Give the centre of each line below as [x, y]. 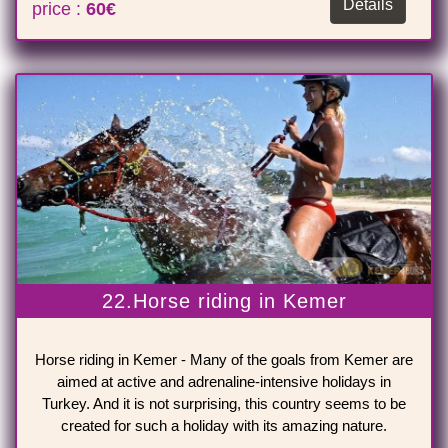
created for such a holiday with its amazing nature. [224, 426]
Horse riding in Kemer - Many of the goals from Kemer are [224, 360]
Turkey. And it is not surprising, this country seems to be [224, 404]
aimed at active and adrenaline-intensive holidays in [224, 382]
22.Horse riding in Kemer [224, 301]
